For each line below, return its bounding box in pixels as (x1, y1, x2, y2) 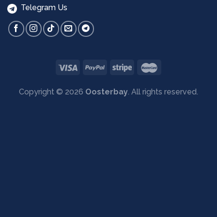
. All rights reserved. (128, 87, 198, 97)
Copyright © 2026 (19, 87, 85, 97)
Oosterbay (85, 87, 128, 97)
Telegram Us (17, 2, 67, 12)
